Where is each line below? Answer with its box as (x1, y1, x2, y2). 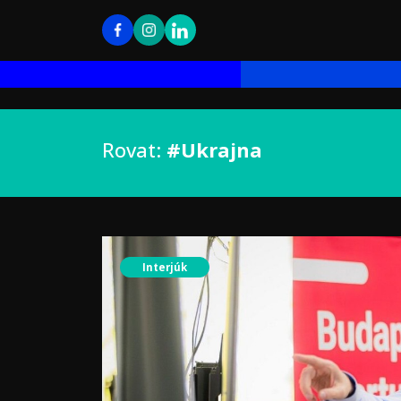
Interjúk (142, 260, 187, 274)
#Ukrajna (166, 136, 262, 163)
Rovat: (102, 136, 166, 163)
